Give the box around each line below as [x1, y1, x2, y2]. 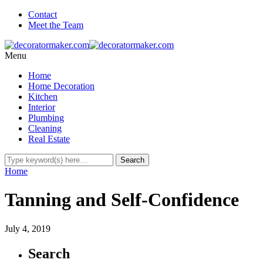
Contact [28, 9, 57, 19]
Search [28, 245, 70, 261]
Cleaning [28, 123, 62, 133]
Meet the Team [28, 20, 83, 30]
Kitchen [28, 92, 58, 102]
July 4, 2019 [5, 223, 50, 234]
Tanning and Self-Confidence [5, 189, 239, 211]
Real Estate [28, 134, 70, 144]
